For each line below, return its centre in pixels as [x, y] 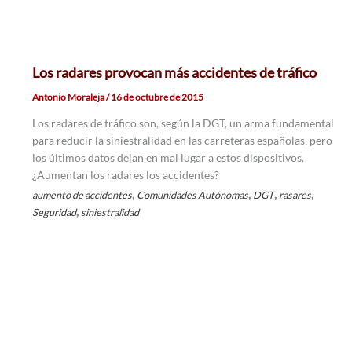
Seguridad [54, 213]
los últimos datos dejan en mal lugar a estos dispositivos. [168, 158]
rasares [295, 195]
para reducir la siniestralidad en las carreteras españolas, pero [182, 141]
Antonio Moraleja [69, 97]
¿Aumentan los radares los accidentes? [125, 175]
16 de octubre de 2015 [157, 97]
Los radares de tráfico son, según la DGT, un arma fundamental [183, 123]
